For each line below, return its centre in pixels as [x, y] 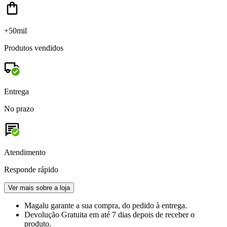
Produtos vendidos [34, 48]
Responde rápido [31, 169]
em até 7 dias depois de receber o [142, 214]
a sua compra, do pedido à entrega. [131, 205]
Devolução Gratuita [57, 214]
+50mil [15, 30]
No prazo [19, 108]
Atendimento [25, 152]
